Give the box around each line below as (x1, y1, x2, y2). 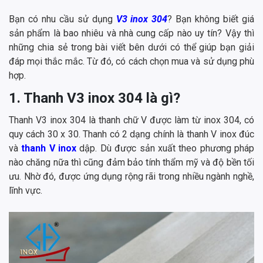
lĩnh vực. (9, 185, 45, 197)
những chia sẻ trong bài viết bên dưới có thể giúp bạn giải (9, 42, 254, 53)
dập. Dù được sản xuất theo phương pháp (76, 143, 255, 154)
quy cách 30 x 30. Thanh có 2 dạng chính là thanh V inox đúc (9, 129, 254, 140)
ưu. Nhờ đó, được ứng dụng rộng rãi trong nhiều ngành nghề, (9, 171, 254, 183)
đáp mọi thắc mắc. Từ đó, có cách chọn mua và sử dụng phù (9, 56, 254, 68)
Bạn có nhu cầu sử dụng (9, 14, 116, 25)
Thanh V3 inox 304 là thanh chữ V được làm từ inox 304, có (9, 114, 254, 126)
